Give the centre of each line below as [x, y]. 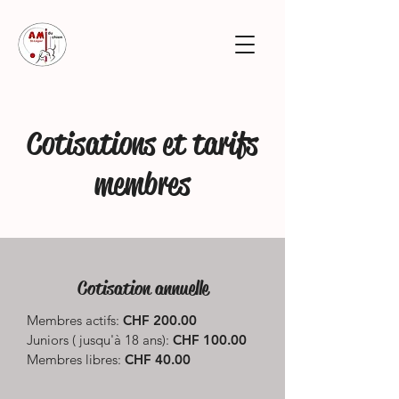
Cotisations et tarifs [142, 144]
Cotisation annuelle [142, 289]
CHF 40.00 [156, 359]
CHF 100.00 [212, 340]
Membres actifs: [75, 320]
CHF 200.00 [169, 320]
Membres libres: [74, 359]
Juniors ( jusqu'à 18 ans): [98, 340]
